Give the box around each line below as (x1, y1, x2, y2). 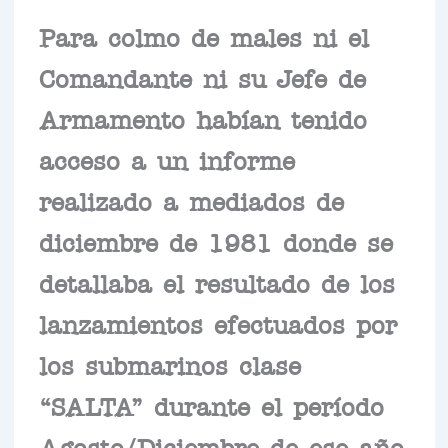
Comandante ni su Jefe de (38, 71, 366, 84)
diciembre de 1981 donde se (38, 235, 393, 248)
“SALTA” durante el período (38, 399, 384, 412)
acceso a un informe (38, 153, 295, 166)
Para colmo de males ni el (38, 30, 369, 43)
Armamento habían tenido (38, 112, 367, 125)
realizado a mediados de (38, 194, 344, 207)
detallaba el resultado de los (38, 276, 395, 289)
